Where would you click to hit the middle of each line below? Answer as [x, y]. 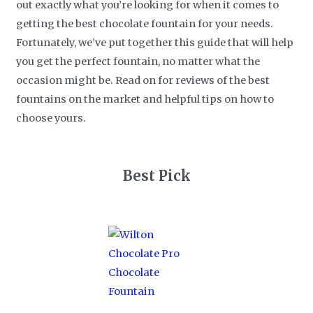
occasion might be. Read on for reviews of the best [143, 80]
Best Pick [156, 176]
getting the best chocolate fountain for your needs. [145, 23]
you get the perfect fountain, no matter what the [138, 61]
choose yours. [51, 118]
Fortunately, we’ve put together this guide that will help [155, 42]
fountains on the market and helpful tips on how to [145, 99]
